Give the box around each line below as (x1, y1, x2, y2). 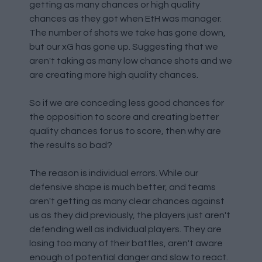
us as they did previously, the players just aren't (29, 211, 230, 220)
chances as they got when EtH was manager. (29, 14, 222, 23)
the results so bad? (29, 140, 112, 150)
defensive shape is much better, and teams (29, 182, 216, 192)
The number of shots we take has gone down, (29, 28, 226, 37)
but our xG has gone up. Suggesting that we (29, 42, 218, 51)
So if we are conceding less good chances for (29, 98, 224, 108)
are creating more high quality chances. (29, 70, 198, 80)
